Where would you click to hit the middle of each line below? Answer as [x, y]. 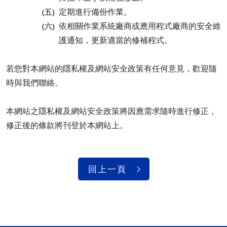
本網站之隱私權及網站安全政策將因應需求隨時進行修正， [111, 111]
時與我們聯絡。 [34, 83]
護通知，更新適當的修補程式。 [116, 40]
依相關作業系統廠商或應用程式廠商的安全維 [140, 26]
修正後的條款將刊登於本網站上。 [67, 125]
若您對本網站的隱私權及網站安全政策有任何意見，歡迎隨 [111, 69]
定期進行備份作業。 [95, 12]
